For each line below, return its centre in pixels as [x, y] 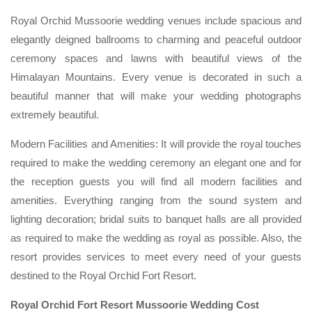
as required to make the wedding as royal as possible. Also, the [156, 237]
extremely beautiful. [56, 114]
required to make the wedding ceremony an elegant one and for [156, 162]
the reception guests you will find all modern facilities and [156, 181]
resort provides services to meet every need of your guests [156, 256]
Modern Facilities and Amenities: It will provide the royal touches [156, 143]
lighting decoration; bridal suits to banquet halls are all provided [156, 219]
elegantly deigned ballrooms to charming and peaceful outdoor [156, 39]
